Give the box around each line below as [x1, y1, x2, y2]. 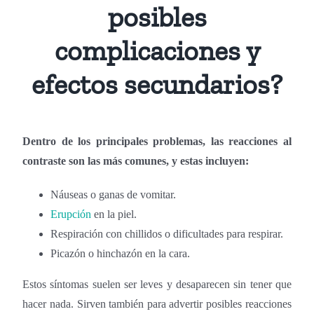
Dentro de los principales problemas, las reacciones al [22, 135, 292, 147]
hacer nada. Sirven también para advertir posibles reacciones [22, 297, 292, 310]
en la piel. [91, 207, 137, 220]
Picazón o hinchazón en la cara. [50, 247, 191, 259]
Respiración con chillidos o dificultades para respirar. [50, 227, 284, 240]
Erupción [50, 207, 92, 220]
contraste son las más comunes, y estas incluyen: [22, 154, 250, 167]
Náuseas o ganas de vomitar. [50, 188, 177, 200]
